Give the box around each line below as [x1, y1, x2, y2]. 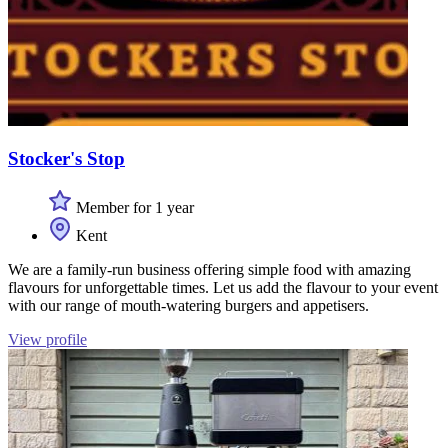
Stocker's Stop [8, 148, 125, 170]
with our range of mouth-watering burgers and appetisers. [8, 297, 369, 314]
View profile [8, 331, 87, 348]
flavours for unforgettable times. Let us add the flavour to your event [8, 279, 438, 296]
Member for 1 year [72, 199, 194, 216]
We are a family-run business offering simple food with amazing [8, 261, 411, 278]
